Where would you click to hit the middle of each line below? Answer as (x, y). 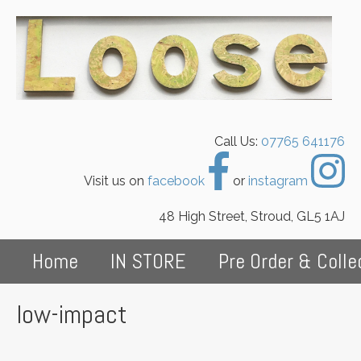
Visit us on (116, 180)
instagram (280, 180)
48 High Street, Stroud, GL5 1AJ (252, 216)
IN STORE (148, 261)
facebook (178, 180)
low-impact (72, 314)
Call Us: (238, 141)
